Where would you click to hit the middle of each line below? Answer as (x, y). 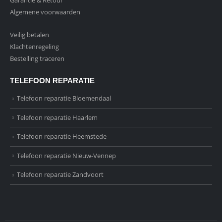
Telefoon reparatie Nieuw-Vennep (66, 155)
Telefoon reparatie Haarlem (57, 117)
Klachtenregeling (34, 47)
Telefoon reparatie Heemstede (62, 137)
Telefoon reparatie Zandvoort (60, 175)
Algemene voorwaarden (45, 12)
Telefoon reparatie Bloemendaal (64, 98)
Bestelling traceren (37, 59)
